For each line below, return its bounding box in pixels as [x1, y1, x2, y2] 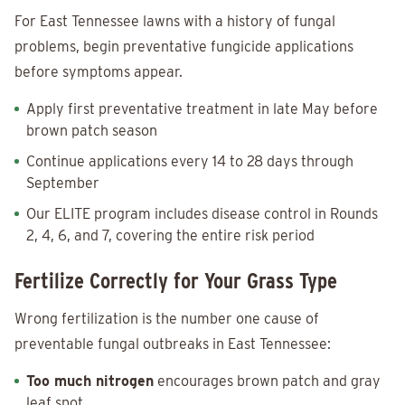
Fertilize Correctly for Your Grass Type [14, 268, 337, 295]
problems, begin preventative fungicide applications [14, 38, 353, 56]
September [26, 174, 99, 193]
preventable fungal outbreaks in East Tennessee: [14, 335, 331, 353]
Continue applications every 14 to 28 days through [26, 153, 353, 171]
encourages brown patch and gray [154, 372, 381, 391]
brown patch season [26, 122, 157, 140]
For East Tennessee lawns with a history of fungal [14, 13, 335, 31]
